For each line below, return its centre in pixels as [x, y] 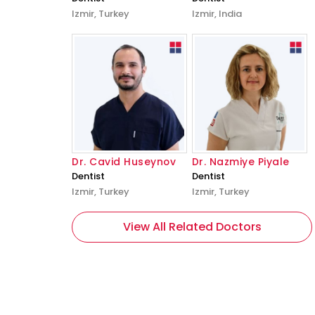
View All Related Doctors [192, 227]
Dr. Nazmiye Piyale [240, 162]
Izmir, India [217, 14]
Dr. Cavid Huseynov [124, 162]
